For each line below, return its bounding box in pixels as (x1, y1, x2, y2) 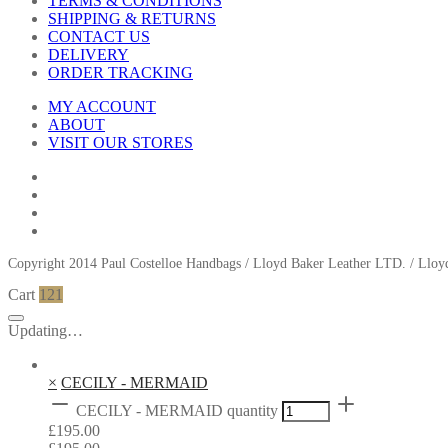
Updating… (8, 322, 83, 340)
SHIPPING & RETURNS (48, 10, 216, 28)
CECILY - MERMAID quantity (76, 402, 278, 420)
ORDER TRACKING (48, 64, 193, 82)
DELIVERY (48, 46, 129, 64)
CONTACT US (48, 28, 150, 46)
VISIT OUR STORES (48, 134, 193, 152)
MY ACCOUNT (48, 98, 156, 116)
